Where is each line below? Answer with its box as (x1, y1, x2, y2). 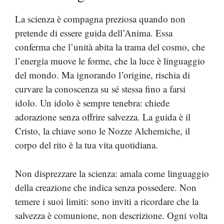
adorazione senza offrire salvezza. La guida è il (15, 110, 190, 123)
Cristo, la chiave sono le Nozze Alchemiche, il (15, 124, 190, 137)
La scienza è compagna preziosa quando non (15, 12, 185, 25)
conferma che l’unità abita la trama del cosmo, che (15, 40, 205, 53)
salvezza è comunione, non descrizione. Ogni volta (15, 208, 207, 221)
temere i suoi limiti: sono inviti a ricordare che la (15, 194, 198, 207)
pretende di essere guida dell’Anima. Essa (15, 26, 172, 39)
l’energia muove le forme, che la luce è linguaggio (15, 54, 205, 67)
